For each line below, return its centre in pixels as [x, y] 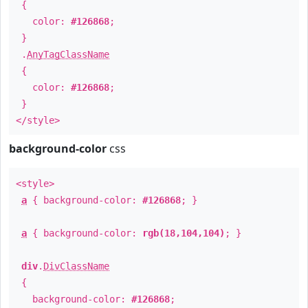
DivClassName [76, 266]
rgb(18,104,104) [184, 233]
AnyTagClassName [68, 54]
